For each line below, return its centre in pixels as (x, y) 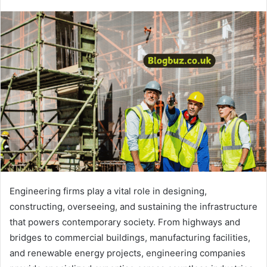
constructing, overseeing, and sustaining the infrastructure (133, 206)
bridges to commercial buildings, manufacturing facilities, (130, 237)
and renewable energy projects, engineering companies (128, 253)
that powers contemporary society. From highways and (125, 222)
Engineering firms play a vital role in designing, (108, 191)
